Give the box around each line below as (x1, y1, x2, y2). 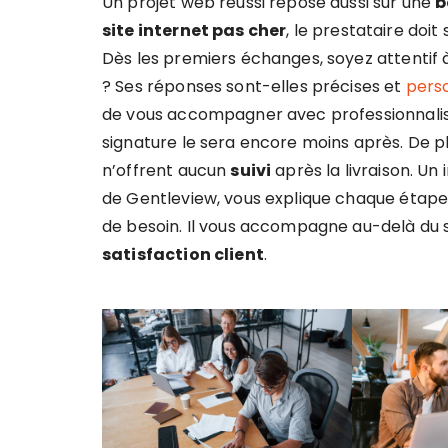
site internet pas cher (102, 19, 287, 42)
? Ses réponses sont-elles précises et (102, 75, 406, 98)
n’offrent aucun (102, 159, 231, 182)
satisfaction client (102, 243, 264, 266)
